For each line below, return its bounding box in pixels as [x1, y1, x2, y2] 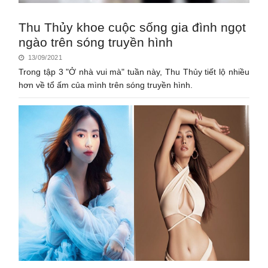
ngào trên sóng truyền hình [19, 35, 173, 49]
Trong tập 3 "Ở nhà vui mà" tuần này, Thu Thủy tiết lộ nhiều [19, 66, 249, 77]
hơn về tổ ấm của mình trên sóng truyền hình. [19, 80, 193, 90]
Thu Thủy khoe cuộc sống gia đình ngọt [19, 20, 246, 34]
